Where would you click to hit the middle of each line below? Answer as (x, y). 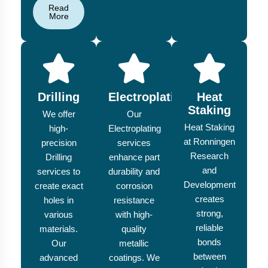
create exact (59, 186)
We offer (59, 114)
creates (209, 199)
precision (59, 143)
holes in (59, 200)
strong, (209, 214)
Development (210, 185)
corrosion (134, 186)
